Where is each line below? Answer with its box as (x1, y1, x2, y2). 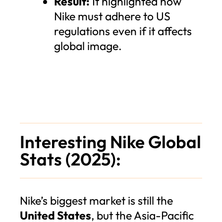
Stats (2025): (20, 148, 121, 170)
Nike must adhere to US (54, 9, 170, 24)
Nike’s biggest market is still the (20, 193, 173, 208)
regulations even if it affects (54, 24, 192, 39)
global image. (54, 39, 122, 54)
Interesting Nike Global (20, 130, 201, 153)
